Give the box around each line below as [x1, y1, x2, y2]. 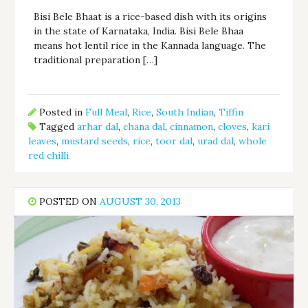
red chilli [28, 149, 69, 162]
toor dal [155, 135, 193, 148]
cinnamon [170, 120, 214, 133]
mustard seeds [61, 135, 129, 148]
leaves [28, 135, 57, 148]
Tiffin [219, 106, 244, 119]
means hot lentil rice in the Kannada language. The [34, 38, 267, 52]
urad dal [197, 135, 234, 148]
